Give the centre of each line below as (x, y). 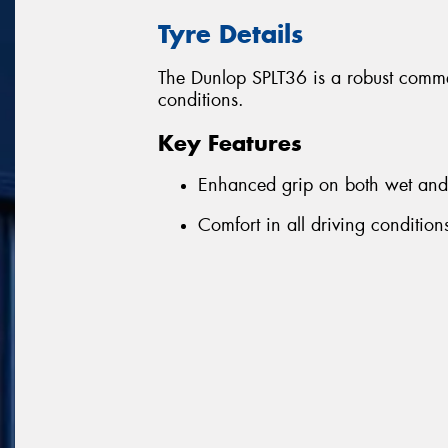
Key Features (230, 142)
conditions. (201, 100)
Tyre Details (230, 33)
